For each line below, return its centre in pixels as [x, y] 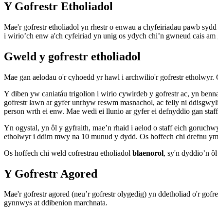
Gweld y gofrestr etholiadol [72, 56]
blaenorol [148, 153]
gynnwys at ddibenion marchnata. [56, 203]
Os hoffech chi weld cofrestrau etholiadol [68, 153]
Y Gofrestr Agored [51, 173]
